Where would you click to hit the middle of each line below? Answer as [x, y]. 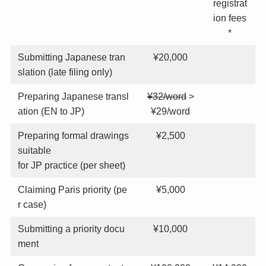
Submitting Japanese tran [72, 57]
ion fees [230, 18]
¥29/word [171, 111]
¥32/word [167, 96]
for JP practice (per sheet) [72, 165]
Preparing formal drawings [73, 135]
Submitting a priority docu [71, 228]
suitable [34, 150]
